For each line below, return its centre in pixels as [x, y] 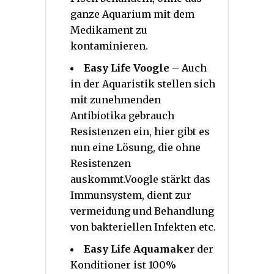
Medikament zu [109, 30]
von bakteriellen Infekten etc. [143, 227]
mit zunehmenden [116, 99]
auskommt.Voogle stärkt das [140, 179]
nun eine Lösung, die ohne [135, 147]
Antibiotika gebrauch [122, 115]
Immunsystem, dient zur [131, 195]
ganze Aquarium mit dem [132, 14]
